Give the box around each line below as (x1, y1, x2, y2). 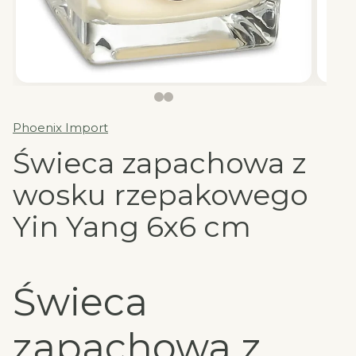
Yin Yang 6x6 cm (13, 208, 251, 244)
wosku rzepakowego (13, 176, 308, 212)
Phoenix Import (13, 119, 108, 135)
